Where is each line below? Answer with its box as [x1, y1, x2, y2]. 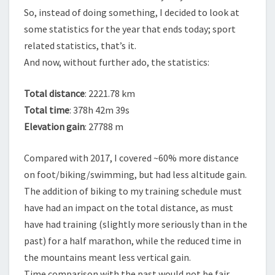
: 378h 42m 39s [69, 104, 130, 116]
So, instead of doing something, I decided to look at [24, 6, 239, 18]
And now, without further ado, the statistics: [24, 56, 209, 68]
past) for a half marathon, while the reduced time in [24, 234, 241, 247]
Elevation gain [24, 120, 85, 133]
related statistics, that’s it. [24, 39, 136, 52]
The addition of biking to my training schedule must [24, 185, 242, 197]
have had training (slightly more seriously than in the [24, 218, 247, 230]
